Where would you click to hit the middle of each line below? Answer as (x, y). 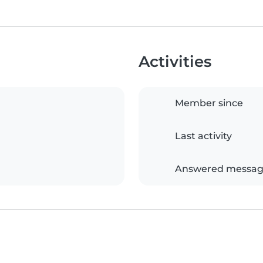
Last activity (203, 136)
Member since (209, 103)
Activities (175, 61)
